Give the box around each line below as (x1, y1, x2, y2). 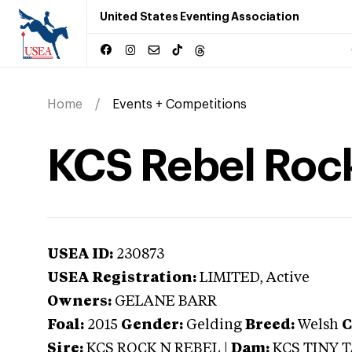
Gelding (186, 318, 242, 332)
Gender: (121, 318, 183, 332)
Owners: (47, 295, 112, 309)
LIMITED (200, 271, 259, 285)
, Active (259, 271, 310, 285)
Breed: (245, 318, 295, 332)
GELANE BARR (115, 295, 217, 309)
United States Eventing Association (100, 11, 299, 22)
